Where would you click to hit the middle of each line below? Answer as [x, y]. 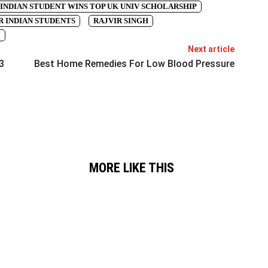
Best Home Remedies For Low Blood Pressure [134, 64]
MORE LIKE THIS [131, 168]
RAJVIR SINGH [121, 21]
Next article [211, 49]
